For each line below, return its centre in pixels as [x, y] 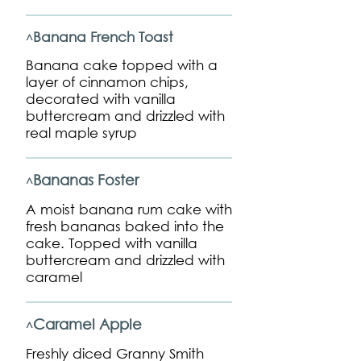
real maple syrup [81, 133]
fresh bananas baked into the [125, 226]
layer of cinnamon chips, [107, 82]
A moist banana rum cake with [129, 209]
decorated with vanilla [101, 99]
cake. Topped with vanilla [112, 243]
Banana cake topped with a [122, 65]
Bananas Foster [86, 180]
